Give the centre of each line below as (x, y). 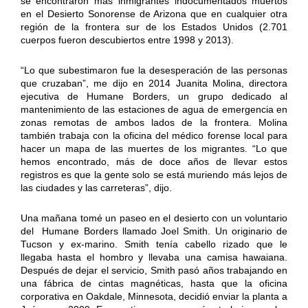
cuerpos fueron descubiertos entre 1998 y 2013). (127, 40)
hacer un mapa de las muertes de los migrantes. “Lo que (154, 148)
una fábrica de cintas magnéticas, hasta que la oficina (154, 283)
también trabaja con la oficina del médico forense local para (154, 135)
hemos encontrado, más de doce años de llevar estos (154, 161)
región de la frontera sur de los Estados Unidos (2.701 (154, 26)
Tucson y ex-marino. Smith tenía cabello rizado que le (154, 244)
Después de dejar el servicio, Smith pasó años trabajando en (154, 270)
